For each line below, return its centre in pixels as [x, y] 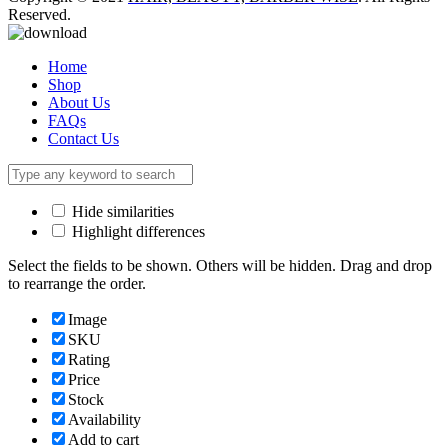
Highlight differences [136, 231]
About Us [79, 102]
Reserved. [39, 14]
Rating [89, 359]
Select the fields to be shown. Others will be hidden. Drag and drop [220, 265]
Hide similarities [121, 211]
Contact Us [83, 138]
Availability [104, 419]
